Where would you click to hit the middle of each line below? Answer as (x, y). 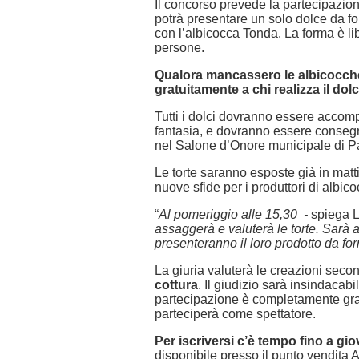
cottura (176, 285)
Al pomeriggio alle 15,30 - (235, 214)
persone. (179, 48)
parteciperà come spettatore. (235, 314)
